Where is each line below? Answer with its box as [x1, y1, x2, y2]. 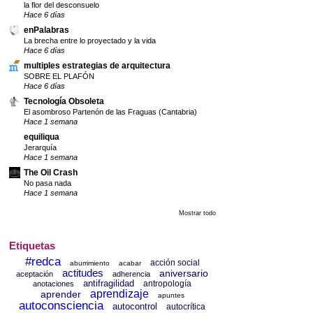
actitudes [62, 267, 104, 279]
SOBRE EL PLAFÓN [24, 71, 94, 80]
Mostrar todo [178, 209, 216, 217]
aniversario [159, 268, 209, 279]
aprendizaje [89, 288, 149, 300]
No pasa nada [24, 178, 71, 187]
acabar [118, 259, 141, 268]
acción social [150, 258, 200, 268]
